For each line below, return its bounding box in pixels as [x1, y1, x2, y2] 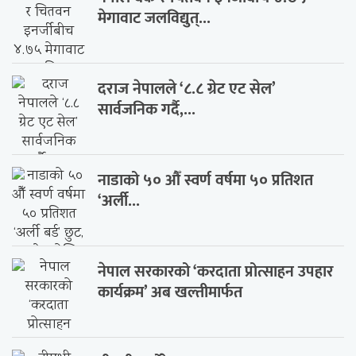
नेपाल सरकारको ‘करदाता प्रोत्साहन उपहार [98, 258, 335, 285]
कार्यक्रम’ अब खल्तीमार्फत [98, 279, 243, 306]
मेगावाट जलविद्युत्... [98, 5, 211, 32]
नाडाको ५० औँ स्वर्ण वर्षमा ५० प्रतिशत [98, 167, 314, 194]
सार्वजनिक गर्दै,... [98, 96, 196, 123]
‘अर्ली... [98, 188, 141, 215]
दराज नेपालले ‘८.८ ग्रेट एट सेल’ [98, 75, 276, 103]
